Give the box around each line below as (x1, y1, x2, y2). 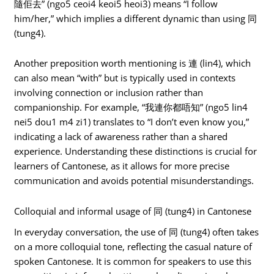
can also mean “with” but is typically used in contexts (14, 72, 236, 84)
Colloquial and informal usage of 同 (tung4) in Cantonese (14, 204, 252, 217)
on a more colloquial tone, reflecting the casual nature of (14, 240, 253, 253)
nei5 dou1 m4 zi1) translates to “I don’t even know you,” (14, 116, 250, 128)
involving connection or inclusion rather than (14, 86, 204, 99)
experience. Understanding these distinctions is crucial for (14, 145, 257, 158)
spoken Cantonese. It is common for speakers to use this (14, 255, 252, 267)
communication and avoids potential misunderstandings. (14, 174, 254, 187)
